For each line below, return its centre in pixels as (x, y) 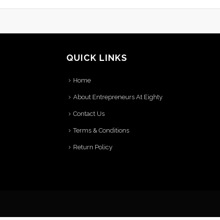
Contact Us (89, 114)
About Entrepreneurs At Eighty (118, 97)
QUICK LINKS (97, 58)
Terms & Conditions (101, 130)
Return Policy (93, 147)
